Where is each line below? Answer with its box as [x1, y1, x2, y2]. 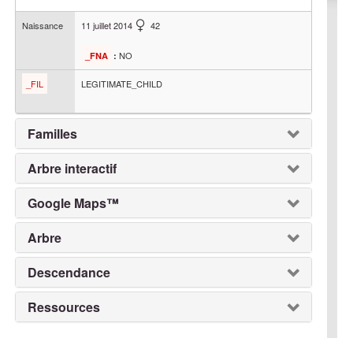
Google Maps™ [28, 194, 120, 212]
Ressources [28, 298, 101, 316]
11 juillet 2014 [81, 19, 133, 32]
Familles [28, 124, 78, 143]
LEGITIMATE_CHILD [81, 77, 163, 90]
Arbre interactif [28, 159, 117, 177]
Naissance [22, 19, 64, 32]
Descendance [28, 263, 111, 281]
